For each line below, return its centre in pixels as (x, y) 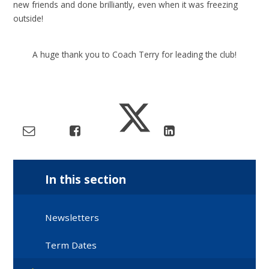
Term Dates (71, 245)
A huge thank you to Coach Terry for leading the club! (134, 54)
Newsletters (72, 218)
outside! (30, 19)
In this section (86, 179)
